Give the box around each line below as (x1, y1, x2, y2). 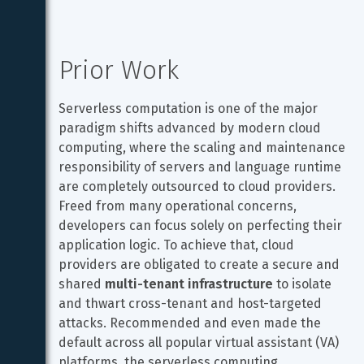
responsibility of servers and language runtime (58, 159, 344, 175)
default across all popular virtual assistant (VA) (58, 335, 342, 350)
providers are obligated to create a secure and (58, 257, 343, 272)
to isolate (273, 276, 335, 292)
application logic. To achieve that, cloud (58, 237, 297, 253)
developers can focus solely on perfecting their (58, 218, 345, 233)
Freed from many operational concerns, (58, 198, 300, 214)
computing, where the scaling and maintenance (58, 140, 349, 155)
